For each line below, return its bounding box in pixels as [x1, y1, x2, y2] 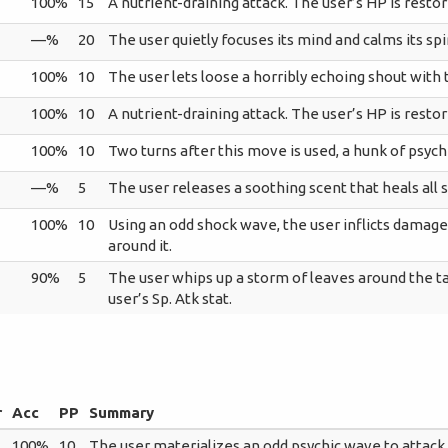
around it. [108, 237, 173, 254]
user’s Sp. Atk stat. [108, 290, 233, 307]
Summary [89, 404, 155, 421]
